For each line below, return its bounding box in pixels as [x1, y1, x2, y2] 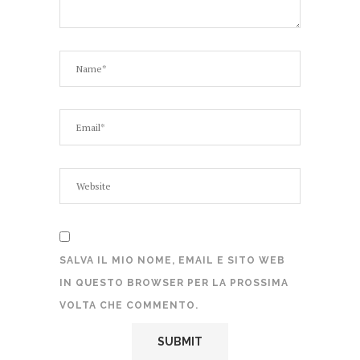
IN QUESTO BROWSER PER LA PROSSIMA [59, 276, 288, 288]
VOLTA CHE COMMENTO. [59, 299, 198, 311]
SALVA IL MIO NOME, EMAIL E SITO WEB [59, 254, 285, 266]
